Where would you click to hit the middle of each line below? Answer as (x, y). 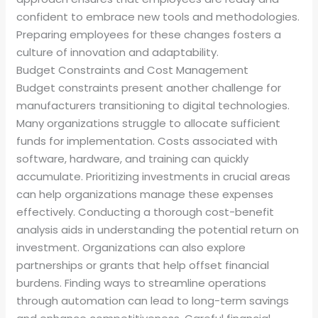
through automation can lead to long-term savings (153, 300)
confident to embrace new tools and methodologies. (158, 16)
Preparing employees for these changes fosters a (149, 34)
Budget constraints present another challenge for (149, 87)
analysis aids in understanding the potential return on (158, 229)
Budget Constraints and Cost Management (133, 70)
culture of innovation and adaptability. (118, 52)
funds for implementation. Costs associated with (147, 141)
